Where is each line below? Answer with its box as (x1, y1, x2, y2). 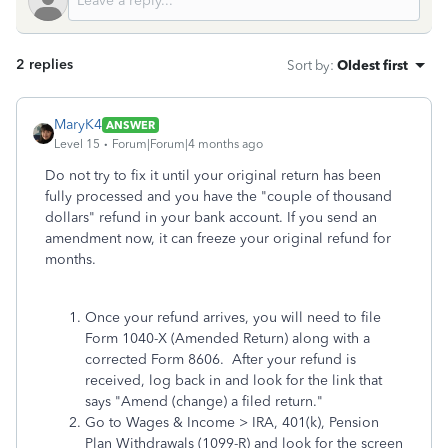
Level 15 (54, 137, 100, 151)
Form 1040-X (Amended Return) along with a (85, 330, 370, 347)
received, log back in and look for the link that (85, 372, 382, 389)
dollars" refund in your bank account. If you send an (45, 209, 377, 226)
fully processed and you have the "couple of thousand (45, 188, 392, 205)
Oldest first (337, 57, 408, 73)
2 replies (16, 56, 73, 73)
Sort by (287, 57, 330, 73)
